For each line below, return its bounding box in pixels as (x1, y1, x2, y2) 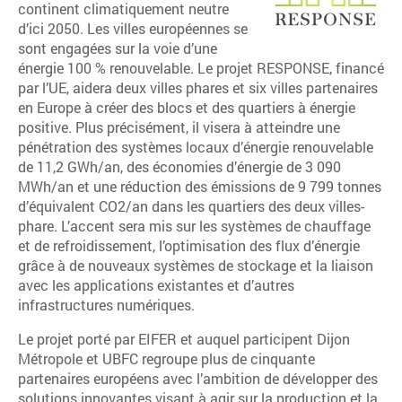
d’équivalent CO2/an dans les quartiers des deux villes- (18, 197, 364, 215)
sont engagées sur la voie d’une (18, 39, 217, 57)
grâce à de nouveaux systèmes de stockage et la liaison (18, 256, 373, 275)
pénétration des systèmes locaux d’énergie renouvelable (18, 137, 373, 156)
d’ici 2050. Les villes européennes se (18, 19, 248, 38)
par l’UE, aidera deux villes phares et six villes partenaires (18, 78, 378, 97)
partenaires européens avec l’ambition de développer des (18, 369, 378, 388)
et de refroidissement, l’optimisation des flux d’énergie (18, 236, 360, 255)
